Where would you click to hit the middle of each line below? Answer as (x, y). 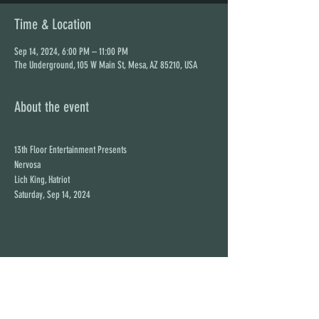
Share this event (53, 274)
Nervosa (27, 165)
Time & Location (53, 24)
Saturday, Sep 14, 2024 (52, 195)
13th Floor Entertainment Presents (70, 150)
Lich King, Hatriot (42, 180)
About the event (52, 107)
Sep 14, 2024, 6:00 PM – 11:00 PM (71, 52)
